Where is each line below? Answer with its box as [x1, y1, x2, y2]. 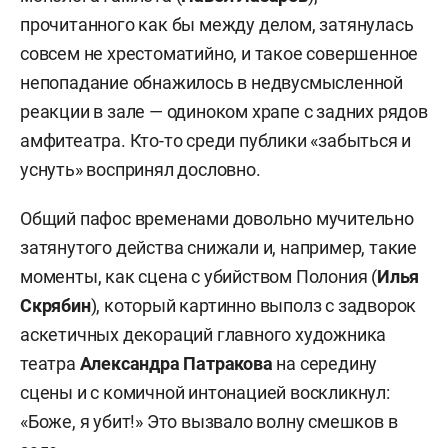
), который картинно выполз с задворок [90, 295, 417, 317]
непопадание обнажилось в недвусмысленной [20, 72, 403, 94]
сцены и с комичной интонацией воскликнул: [20, 382, 390, 404]
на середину [272, 353, 378, 375]
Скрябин [20, 295, 91, 317]
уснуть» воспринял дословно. [20, 159, 261, 181]
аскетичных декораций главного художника [20, 324, 387, 346]
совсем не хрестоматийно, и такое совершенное [20, 43, 419, 65]
